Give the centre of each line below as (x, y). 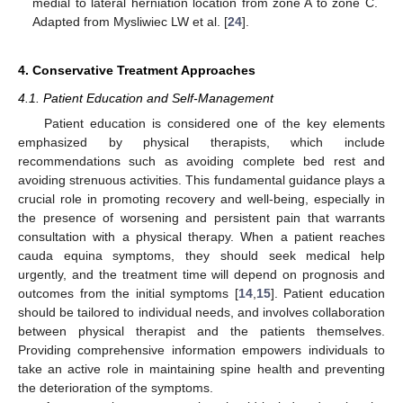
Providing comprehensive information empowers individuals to (201, 350)
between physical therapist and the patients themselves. (201, 331)
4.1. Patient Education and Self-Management (146, 99)
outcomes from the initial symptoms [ (128, 294)
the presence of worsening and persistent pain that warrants (201, 218)
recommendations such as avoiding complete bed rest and (201, 161)
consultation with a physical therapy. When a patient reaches (201, 237)
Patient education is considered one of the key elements (214, 124)
